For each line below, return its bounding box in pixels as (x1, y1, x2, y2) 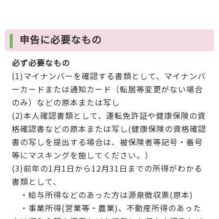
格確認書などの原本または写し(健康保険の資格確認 (11, 122, 206, 134)
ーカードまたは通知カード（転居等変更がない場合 (11, 83, 203, 95)
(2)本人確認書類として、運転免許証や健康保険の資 (11, 109, 206, 121)
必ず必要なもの (11, 56, 70, 68)
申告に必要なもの (20, 32, 102, 46)
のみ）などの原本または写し (11, 96, 120, 108)
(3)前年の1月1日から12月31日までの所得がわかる (11, 162, 202, 174)
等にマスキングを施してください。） (11, 149, 153, 161)
